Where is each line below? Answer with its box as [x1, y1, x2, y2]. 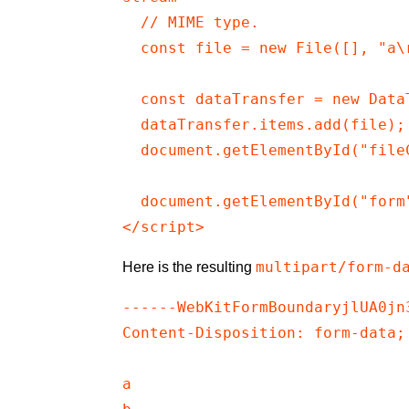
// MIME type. [122, 14, 260, 32]
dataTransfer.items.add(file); [122, 116, 406, 134]
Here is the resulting [122, 259, 257, 276]
